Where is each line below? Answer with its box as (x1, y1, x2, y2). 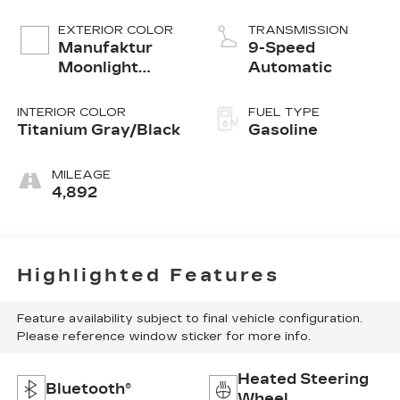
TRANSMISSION (248, 23, 348, 38)
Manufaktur (57, 39, 153, 57)
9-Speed (248, 39, 315, 57)
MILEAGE (51, 168, 111, 183)
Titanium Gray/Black (16, 121, 180, 139)
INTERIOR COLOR (16, 105, 126, 121)
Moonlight (57, 59, 138, 77)
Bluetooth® (45, 380, 131, 398)
